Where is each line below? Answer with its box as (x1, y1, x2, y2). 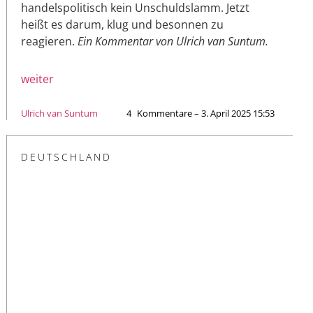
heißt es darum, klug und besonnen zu (21, 17, 224, 33)
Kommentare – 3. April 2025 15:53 (137, 107, 275, 120)
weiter (21, 71, 54, 87)
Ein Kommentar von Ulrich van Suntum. (78, 34, 268, 50)
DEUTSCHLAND (21, 150, 112, 164)
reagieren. (21, 34, 78, 50)
